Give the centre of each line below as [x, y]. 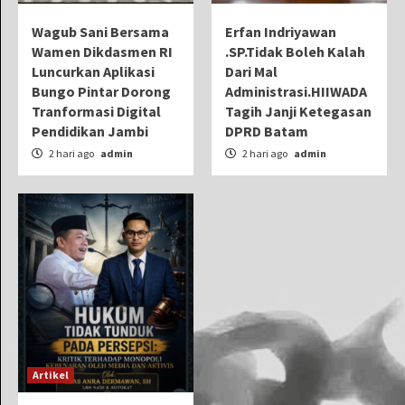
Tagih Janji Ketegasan [298, 111]
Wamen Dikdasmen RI [102, 51]
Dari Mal [251, 71]
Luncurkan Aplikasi [93, 71]
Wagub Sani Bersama [100, 31]
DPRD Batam [267, 131]
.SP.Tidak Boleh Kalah [295, 51]
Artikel [51, 374]
